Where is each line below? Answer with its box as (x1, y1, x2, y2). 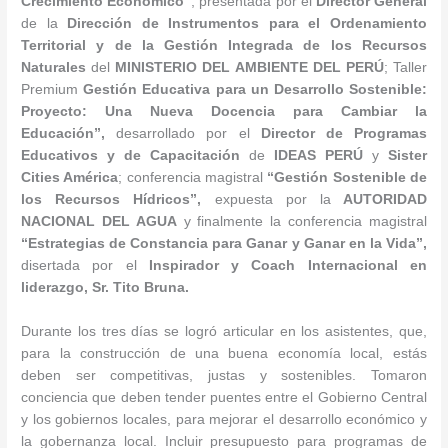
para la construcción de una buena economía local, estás (21, 345, 427, 361)
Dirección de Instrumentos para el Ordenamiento (57, 15, 427, 31)
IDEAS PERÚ (274, 147, 372, 163)
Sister (387, 147, 427, 163)
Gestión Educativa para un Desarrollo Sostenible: (83, 81, 427, 97)
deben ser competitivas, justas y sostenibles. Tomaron (21, 367, 427, 383)
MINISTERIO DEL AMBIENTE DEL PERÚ (115, 59, 384, 75)
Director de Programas (260, 125, 427, 141)
